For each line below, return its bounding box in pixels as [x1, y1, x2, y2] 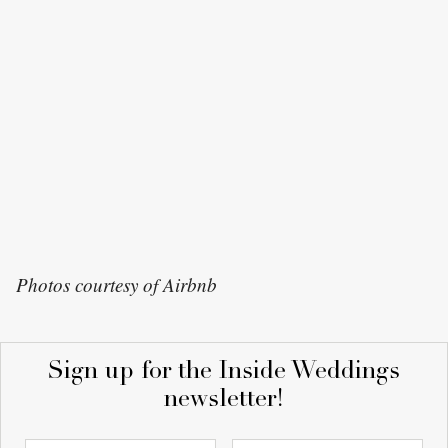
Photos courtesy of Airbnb [16, 272, 217, 297]
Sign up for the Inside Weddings [48, 361, 400, 385]
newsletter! [164, 389, 284, 413]
